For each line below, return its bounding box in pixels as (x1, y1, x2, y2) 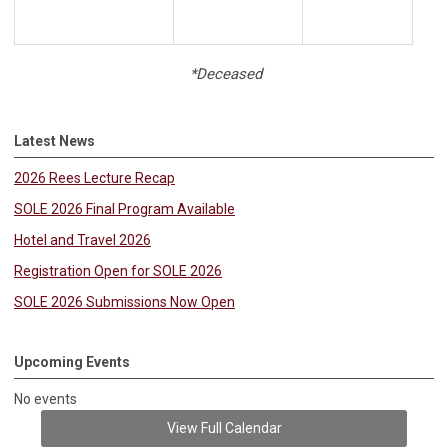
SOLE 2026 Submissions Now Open (14, 293, 235, 310)
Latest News (14, 132, 95, 149)
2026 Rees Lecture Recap (14, 169, 175, 186)
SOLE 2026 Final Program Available (14, 200, 235, 217)
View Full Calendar (166, 419, 282, 436)
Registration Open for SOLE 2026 (14, 262, 222, 279)
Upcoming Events (14, 353, 130, 370)
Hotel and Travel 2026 (14, 231, 151, 248)
